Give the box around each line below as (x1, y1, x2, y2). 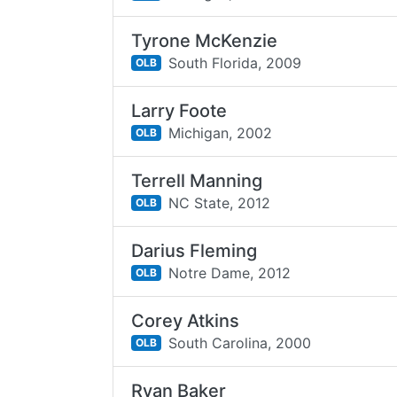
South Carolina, (167, 333, 271, 352)
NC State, (167, 193, 233, 212)
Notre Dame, (167, 263, 253, 282)
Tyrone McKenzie (131, 30, 278, 51)
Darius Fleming (131, 240, 258, 261)
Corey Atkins (131, 310, 240, 331)
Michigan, (167, 123, 232, 142)
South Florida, (167, 53, 261, 72)
